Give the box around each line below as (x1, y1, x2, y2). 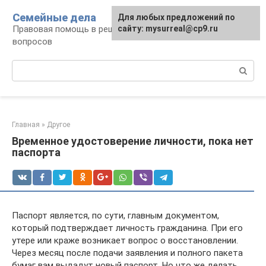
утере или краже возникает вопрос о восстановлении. (12, 235, 238, 246)
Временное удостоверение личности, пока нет (12, 135, 254, 147)
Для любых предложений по (118, 12, 235, 22)
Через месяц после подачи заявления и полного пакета (12, 248, 243, 258)
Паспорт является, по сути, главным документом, (12, 210, 219, 221)
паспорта (12, 146, 61, 159)
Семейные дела (12, 11, 96, 24)
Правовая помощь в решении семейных (12, 24, 176, 34)
